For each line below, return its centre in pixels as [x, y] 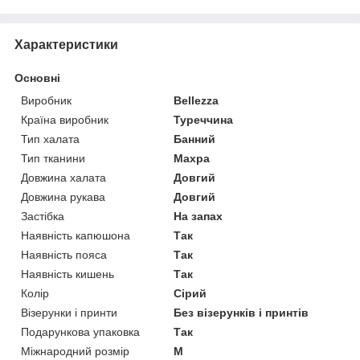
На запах [198, 217]
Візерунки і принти [69, 313]
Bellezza [196, 101]
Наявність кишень [67, 274]
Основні [37, 78]
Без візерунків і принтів [241, 313]
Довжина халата [63, 178]
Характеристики [66, 45]
